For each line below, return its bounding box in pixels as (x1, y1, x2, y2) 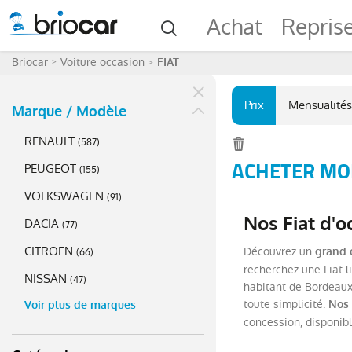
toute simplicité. (244, 296, 328, 312)
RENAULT (24, 133, 75, 149)
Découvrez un (244, 244, 315, 259)
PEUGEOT (24, 160, 76, 177)
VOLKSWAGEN (24, 188, 104, 204)
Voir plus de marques (24, 298, 136, 313)
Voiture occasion (60, 54, 145, 70)
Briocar (12, 54, 48, 70)
